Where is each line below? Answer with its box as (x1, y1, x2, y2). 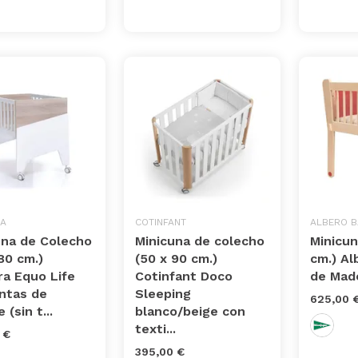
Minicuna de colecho (135, 233, 265, 249)
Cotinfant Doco (135, 268, 233, 284)
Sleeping (135, 286, 192, 302)
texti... (135, 321, 177, 337)
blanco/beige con (135, 304, 246, 320)
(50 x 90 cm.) (135, 251, 218, 267)
